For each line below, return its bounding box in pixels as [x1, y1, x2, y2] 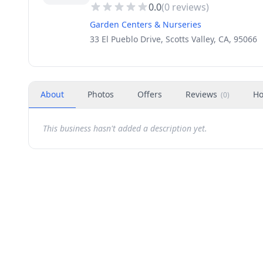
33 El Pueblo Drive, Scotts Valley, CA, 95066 [90, 33, 257, 45]
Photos [87, 89, 114, 100]
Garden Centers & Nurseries [90, 19, 201, 30]
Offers [137, 89, 162, 100]
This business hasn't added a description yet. [43, 123, 207, 134]
